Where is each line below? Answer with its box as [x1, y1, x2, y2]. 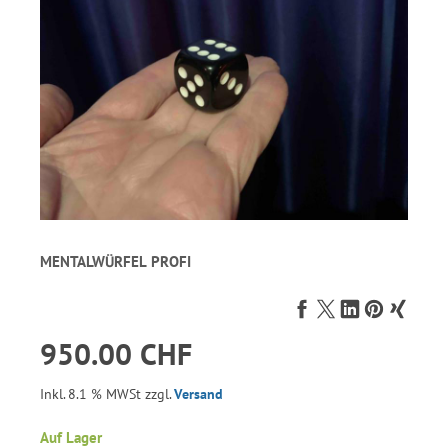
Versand [174, 385, 223, 404]
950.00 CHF [40, 334, 192, 374]
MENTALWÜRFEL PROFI [40, 252, 191, 271]
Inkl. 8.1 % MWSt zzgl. [40, 385, 174, 404]
